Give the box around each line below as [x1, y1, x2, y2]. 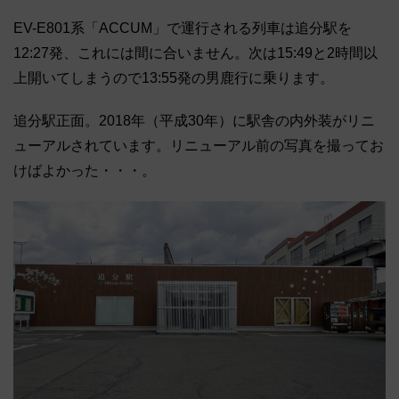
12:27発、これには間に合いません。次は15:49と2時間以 [13, 45, 378, 61]
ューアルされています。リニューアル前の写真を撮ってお [13, 138, 384, 154]
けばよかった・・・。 [13, 163, 156, 179]
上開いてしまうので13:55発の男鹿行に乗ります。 [13, 70, 334, 86]
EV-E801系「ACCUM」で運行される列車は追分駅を [13, 20, 352, 37]
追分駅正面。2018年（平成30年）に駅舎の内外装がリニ [13, 113, 375, 129]
